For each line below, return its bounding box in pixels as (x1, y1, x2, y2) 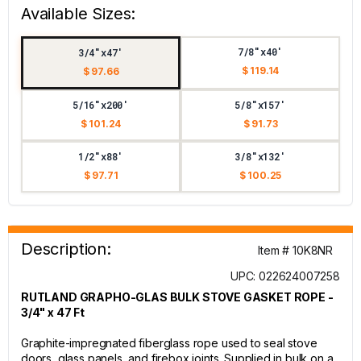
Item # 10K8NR (258, 243, 333, 257)
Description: (21, 239, 111, 259)
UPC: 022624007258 (230, 269, 340, 283)
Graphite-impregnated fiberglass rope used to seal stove (21, 336, 317, 350)
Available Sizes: (21, 4, 136, 23)
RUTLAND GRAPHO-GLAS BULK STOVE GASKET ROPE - (21, 290, 334, 304)
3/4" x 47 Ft (21, 305, 85, 319)
